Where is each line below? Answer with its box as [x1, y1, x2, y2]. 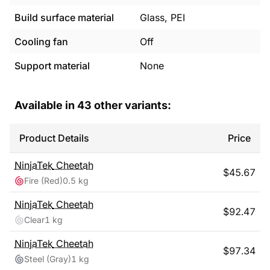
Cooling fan [14, 36, 68, 48]
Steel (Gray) [24, 254, 71, 264]
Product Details [19, 132, 89, 144]
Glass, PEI [140, 11, 185, 24]
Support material [14, 60, 90, 72]
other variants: [92, 99, 171, 111]
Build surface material [14, 11, 114, 24]
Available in [14, 99, 77, 111]
